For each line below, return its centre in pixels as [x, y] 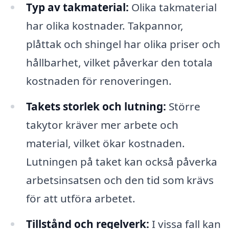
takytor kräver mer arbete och [102, 125]
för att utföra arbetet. [81, 199]
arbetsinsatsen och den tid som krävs [120, 180]
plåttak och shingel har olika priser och [123, 44]
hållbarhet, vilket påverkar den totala [119, 63]
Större [183, 107]
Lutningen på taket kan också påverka [121, 162]
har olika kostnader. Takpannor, [105, 26]
